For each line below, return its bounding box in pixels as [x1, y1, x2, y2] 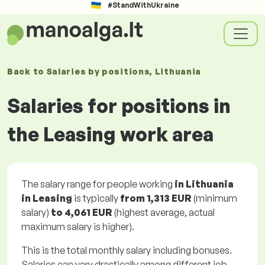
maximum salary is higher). [21, 221, 134, 232]
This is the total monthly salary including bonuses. [21, 244, 232, 256]
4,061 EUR [64, 206, 112, 218]
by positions [88, 66, 150, 76]
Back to [7, 66, 47, 76]
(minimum [193, 192, 237, 204]
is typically [72, 192, 120, 204]
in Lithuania [174, 178, 234, 190]
